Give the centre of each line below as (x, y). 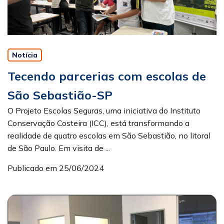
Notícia (25, 55)
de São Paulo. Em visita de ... (59, 148)
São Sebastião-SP (60, 95)
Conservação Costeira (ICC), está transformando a (98, 123)
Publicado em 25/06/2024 (56, 168)
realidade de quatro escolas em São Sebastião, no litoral (109, 135)
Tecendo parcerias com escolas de (107, 76)
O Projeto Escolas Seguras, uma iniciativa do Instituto (104, 110)
